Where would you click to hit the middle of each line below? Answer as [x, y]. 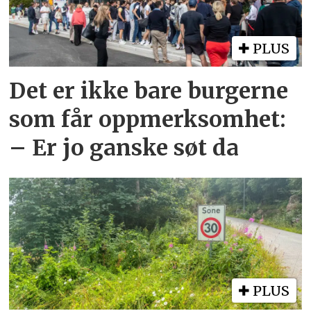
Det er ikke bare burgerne [149, 91]
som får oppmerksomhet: [148, 119]
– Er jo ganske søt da [124, 148]
